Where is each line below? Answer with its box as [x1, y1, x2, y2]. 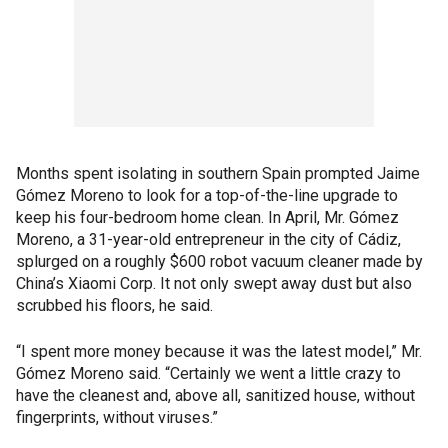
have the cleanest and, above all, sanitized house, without [16, 386, 415, 405]
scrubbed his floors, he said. [16, 296, 213, 315]
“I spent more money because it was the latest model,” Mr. [16, 342, 422, 361]
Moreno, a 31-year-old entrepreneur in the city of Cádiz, [16, 230, 401, 249]
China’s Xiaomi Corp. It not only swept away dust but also [16, 274, 412, 293]
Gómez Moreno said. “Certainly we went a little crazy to [16, 364, 401, 383]
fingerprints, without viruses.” [16, 408, 218, 427]
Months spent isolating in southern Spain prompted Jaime [16, 164, 420, 183]
